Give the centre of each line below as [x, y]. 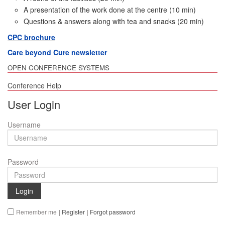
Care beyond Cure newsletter [57, 52]
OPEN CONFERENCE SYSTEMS [59, 67]
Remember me [36, 212]
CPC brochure [31, 37]
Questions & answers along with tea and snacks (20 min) [114, 21]
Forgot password [113, 212]
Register [73, 212]
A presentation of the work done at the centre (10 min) [110, 9]
